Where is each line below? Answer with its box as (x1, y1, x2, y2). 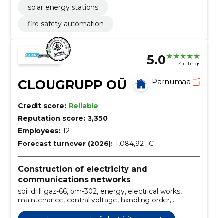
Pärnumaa (152, 76, 193, 86)
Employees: (18, 126, 60, 135)
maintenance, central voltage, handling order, (18, 195, 171, 204)
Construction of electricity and (18, 164, 147, 174)
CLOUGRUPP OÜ (18, 76, 127, 92)
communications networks (18, 174, 130, 184)
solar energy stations (27, 2, 98, 12)
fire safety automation (27, 19, 104, 28)
